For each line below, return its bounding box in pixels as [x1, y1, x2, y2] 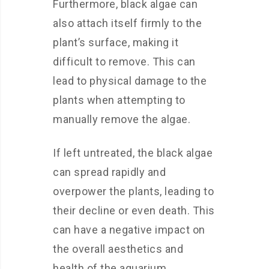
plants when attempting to [53, 94, 186, 106]
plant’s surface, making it [53, 36, 178, 49]
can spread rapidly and [53, 166, 166, 178]
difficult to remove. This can [53, 55, 196, 68]
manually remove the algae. [53, 113, 190, 125]
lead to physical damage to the [53, 74, 207, 87]
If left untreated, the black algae [53, 147, 213, 159]
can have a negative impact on [53, 223, 205, 236]
